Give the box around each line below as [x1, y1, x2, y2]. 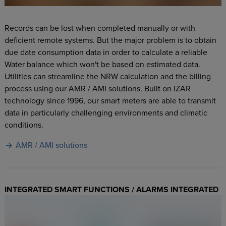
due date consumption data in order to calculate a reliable [4, 47, 207, 58]
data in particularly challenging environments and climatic [4, 107, 207, 118]
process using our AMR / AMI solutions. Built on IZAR [4, 83, 191, 94]
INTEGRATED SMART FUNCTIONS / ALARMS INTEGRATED [4, 184, 218, 195]
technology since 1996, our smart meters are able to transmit [4, 95, 216, 106]
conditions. [4, 120, 43, 130]
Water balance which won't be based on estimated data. [4, 59, 200, 70]
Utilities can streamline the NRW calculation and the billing [4, 71, 211, 82]
